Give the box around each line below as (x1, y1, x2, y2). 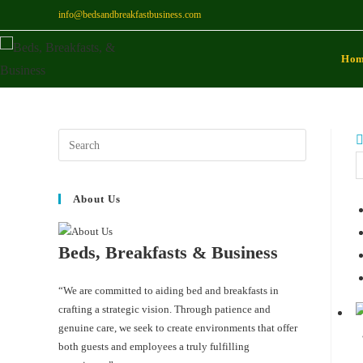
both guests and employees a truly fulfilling (58, 340, 250, 352)
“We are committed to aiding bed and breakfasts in (58, 284, 279, 297)
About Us (73, 193, 121, 205)
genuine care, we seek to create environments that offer (58, 321, 297, 334)
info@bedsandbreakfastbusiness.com (58, 9, 201, 20)
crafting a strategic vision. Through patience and (58, 302, 271, 315)
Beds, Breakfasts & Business (58, 241, 278, 263)
